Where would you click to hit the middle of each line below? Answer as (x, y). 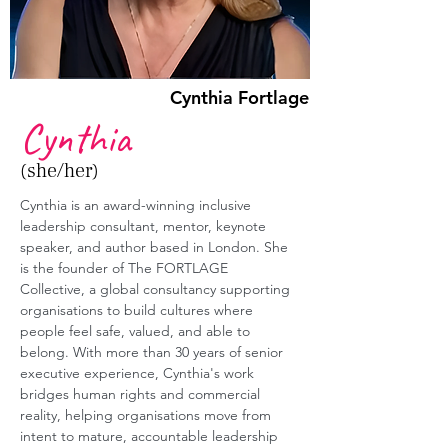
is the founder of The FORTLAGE (126, 268)
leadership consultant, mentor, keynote (145, 226)
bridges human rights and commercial (142, 394)
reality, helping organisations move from (147, 415)
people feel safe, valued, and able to (137, 331)
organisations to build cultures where (138, 310)
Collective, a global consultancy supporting (157, 289)
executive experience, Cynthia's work (139, 373)
